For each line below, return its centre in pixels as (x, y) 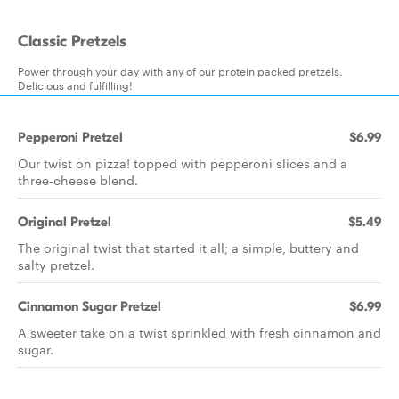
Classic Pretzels (72, 41)
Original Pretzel (65, 222)
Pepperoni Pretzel (70, 137)
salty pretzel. (56, 265)
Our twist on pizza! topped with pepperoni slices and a (183, 163)
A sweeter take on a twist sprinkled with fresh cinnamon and (199, 332)
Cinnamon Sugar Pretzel (90, 306)
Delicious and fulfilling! (75, 85)
